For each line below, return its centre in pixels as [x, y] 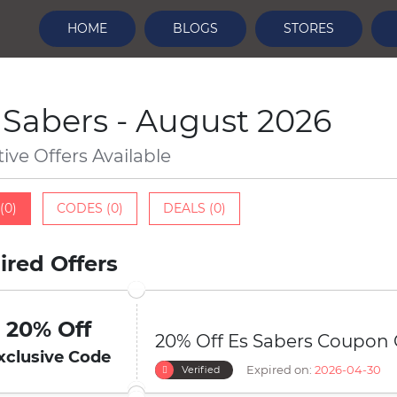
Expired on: [279, 370]
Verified [201, 370]
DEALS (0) [195, 208]
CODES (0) [90, 208]
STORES [308, 28]
